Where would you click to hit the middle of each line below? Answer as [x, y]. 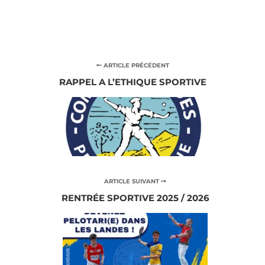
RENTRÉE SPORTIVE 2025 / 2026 [135, 198]
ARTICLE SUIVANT [133, 181]
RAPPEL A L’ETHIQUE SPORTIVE [132, 82]
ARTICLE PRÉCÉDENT [135, 65]
